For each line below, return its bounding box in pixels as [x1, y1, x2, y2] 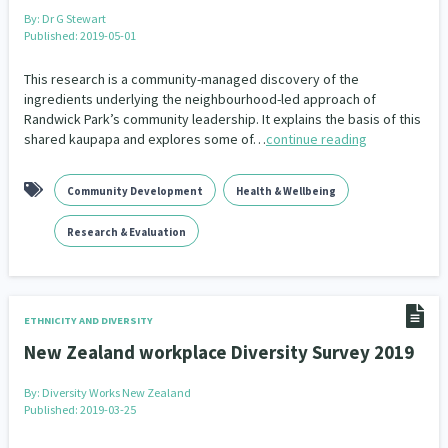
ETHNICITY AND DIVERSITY [23, 314, 153, 327]
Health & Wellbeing [235, 184, 336, 198]
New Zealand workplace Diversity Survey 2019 [23, 340, 414, 364]
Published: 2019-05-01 [23, 28, 136, 43]
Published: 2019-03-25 [23, 402, 136, 417]
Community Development [66, 184, 203, 198]
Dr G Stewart [41, 11, 106, 26]
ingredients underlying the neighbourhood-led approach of [23, 90, 376, 108]
